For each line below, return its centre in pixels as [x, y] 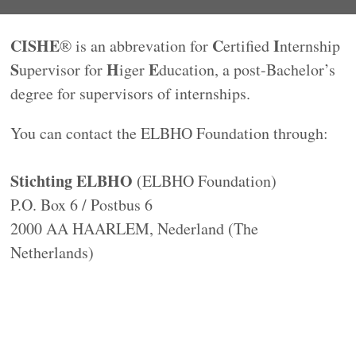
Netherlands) [52, 252]
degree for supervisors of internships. [131, 93]
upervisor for [63, 70]
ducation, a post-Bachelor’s [248, 70]
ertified [249, 46]
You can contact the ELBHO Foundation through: [170, 133]
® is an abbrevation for [136, 46]
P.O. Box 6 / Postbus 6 [82, 205]
